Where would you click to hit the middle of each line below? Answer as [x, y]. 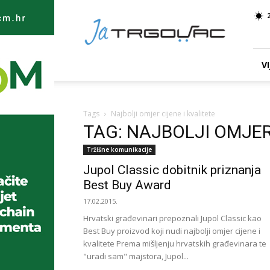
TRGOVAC [105, 22]
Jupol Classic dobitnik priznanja [172, 170]
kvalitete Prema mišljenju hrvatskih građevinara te [175, 243]
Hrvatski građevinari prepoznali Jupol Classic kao [172, 218]
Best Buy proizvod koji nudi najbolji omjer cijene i [172, 231]
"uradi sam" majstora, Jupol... [136, 256]
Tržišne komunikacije [119, 149]
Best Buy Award [127, 185]
